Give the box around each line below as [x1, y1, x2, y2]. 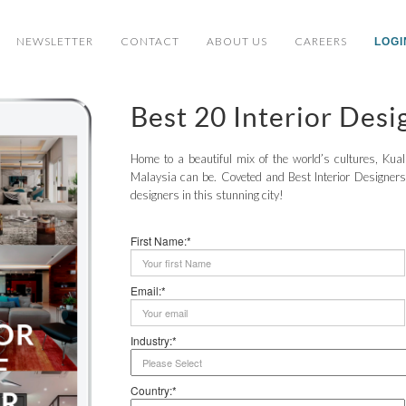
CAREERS [295, 34, 347, 48]
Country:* [130, 382, 177, 398]
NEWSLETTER [16, 34, 93, 48]
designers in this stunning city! [130, 188, 284, 202]
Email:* [130, 283, 166, 298]
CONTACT [121, 34, 179, 48]
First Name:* [130, 233, 191, 248]
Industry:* [130, 333, 177, 348]
